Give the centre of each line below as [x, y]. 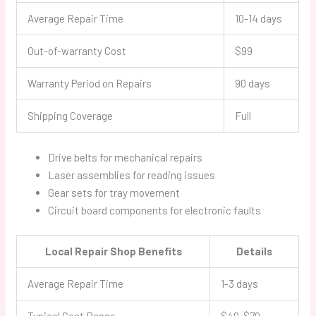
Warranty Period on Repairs [90, 84]
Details [255, 251]
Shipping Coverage [71, 116]
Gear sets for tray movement [114, 192]
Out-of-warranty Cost [77, 51]
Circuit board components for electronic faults [155, 210]
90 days [253, 84]
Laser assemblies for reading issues [132, 175]
